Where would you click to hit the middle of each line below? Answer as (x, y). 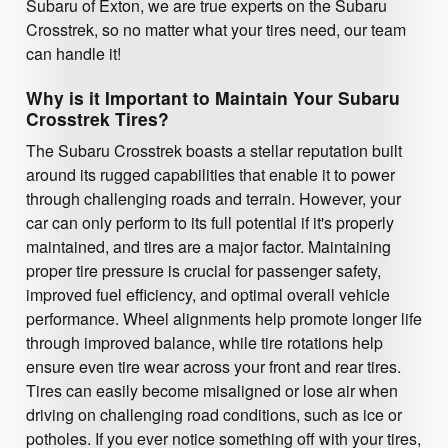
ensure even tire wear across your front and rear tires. (213, 367)
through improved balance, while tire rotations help (204, 343)
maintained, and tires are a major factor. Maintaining (208, 247)
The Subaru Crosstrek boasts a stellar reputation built (214, 151)
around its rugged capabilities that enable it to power (210, 175)
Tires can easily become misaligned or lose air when (212, 391)
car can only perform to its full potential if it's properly (210, 223)
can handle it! (73, 53)
